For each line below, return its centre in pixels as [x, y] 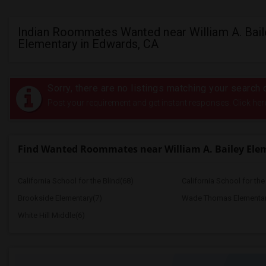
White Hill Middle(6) [51, 215]
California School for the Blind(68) [76, 181]
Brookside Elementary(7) [60, 198]
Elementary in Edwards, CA [88, 44]
